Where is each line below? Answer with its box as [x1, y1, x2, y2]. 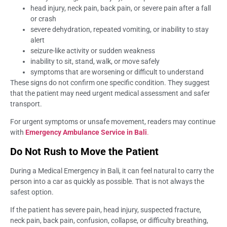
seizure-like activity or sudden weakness [30, 46, 155, 55]
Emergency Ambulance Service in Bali [25, 128, 147, 137]
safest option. [10, 187, 54, 196]
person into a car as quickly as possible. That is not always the [10, 177, 204, 185]
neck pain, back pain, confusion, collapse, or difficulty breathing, [10, 216, 208, 224]
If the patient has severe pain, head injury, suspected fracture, [10, 205, 201, 214]
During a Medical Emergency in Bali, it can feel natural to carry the [10, 166, 214, 175]
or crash [30, 14, 56, 23]
